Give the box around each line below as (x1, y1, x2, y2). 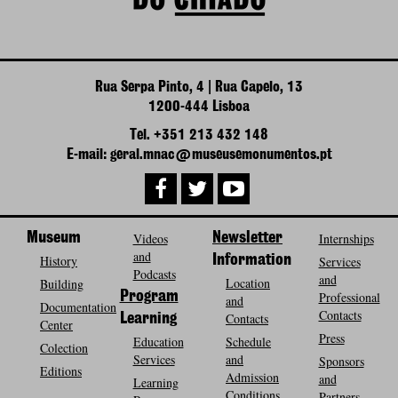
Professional (318, 288, 380, 306)
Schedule (226, 332, 271, 350)
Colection (40, 338, 88, 356)
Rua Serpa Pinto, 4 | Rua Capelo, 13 (95, 79, 303, 94)
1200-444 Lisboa (148, 99, 250, 114)
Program (119, 288, 179, 305)
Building (40, 275, 84, 292)
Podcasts (132, 265, 176, 283)
